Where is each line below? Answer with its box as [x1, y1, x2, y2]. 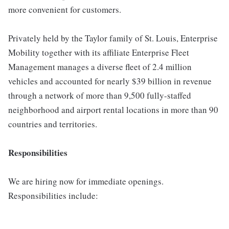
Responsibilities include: [8, 190, 98, 201]
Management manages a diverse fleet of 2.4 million [8, 61, 192, 73]
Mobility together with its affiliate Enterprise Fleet [8, 47, 189, 58]
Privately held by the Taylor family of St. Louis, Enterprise [8, 32, 218, 44]
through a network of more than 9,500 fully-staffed [8, 89, 191, 101]
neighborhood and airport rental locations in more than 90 [8, 104, 218, 116]
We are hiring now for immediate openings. [8, 175, 164, 187]
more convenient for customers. [8, 4, 121, 15]
